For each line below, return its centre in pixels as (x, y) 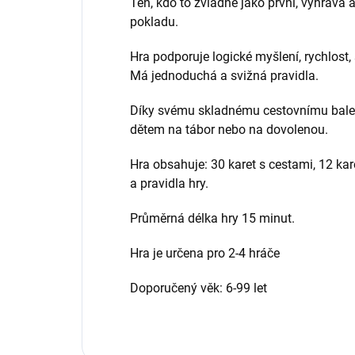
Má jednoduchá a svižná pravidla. (226, 75)
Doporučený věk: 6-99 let (198, 288)
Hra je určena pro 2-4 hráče (205, 253)
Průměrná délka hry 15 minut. (212, 218)
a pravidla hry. (169, 183)
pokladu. (154, 21)
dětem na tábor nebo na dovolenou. (231, 129)
